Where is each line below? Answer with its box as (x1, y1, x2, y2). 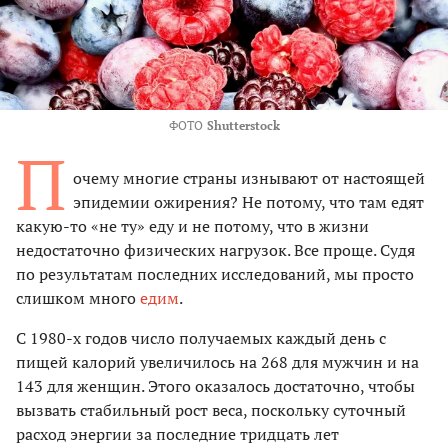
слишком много (16, 287, 140, 310)
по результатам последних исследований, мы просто (16, 263, 414, 286)
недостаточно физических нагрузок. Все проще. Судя (16, 239, 415, 262)
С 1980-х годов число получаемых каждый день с (16, 327, 386, 350)
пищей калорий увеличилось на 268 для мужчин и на (16, 351, 419, 374)
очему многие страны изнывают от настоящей (73, 167, 425, 190)
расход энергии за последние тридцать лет (16, 423, 339, 446)
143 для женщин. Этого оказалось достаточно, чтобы (16, 375, 415, 398)
